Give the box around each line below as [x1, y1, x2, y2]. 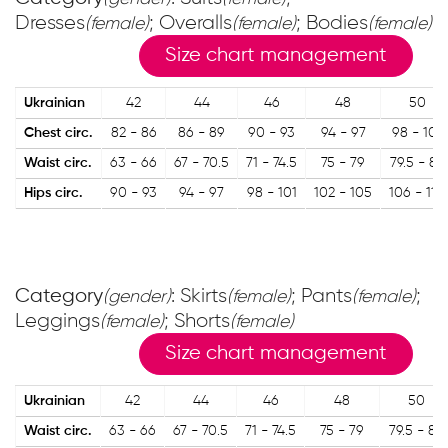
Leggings [15, 311, 100, 332]
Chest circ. [24, 126, 93, 141]
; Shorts [164, 311, 230, 332]
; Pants [291, 286, 352, 307]
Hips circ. [24, 186, 83, 201]
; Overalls [149, 13, 232, 34]
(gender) [103, 288, 171, 307]
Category [15, 286, 103, 308]
